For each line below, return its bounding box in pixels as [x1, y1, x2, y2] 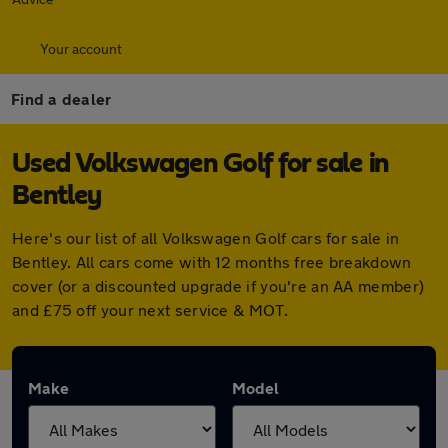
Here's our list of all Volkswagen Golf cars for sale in [12, 228, 400, 247]
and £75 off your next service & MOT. [12, 300, 288, 319]
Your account [40, 40, 122, 57]
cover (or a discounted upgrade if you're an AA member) [12, 276, 425, 295]
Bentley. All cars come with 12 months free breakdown [12, 252, 412, 271]
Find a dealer [11, 89, 112, 108]
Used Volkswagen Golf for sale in [12, 150, 389, 178]
